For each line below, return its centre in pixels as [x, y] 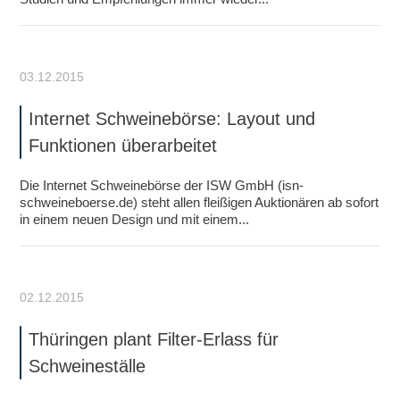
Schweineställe [87, 366]
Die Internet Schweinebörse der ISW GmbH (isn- [162, 185]
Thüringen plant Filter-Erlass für [154, 339]
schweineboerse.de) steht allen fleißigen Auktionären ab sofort [200, 202]
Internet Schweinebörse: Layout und [172, 119]
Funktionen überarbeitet [123, 146]
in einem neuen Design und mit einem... [135, 219]
